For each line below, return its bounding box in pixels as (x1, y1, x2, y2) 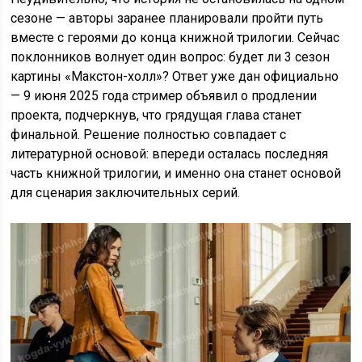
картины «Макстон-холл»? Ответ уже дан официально (11, 69, 339, 85)
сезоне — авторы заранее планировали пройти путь (11, 11, 324, 27)
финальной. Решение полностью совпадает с (11, 127, 287, 143)
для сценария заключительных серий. (11, 185, 241, 201)
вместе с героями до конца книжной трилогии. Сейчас (11, 30, 340, 46)
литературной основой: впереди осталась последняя (11, 146, 329, 162)
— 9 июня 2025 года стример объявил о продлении (11, 88, 318, 104)
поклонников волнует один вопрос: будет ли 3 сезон (11, 49, 330, 65)
